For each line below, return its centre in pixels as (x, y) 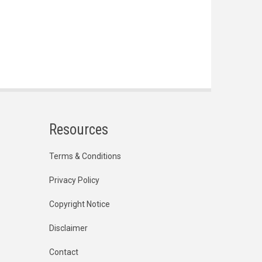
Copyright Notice (79, 204)
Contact (63, 252)
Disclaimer (68, 228)
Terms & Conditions (85, 156)
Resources (78, 130)
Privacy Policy (74, 180)
